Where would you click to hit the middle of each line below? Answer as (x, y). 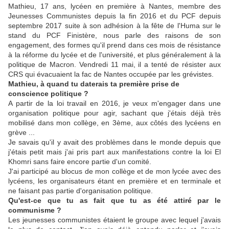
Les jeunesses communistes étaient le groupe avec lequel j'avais (114, 220)
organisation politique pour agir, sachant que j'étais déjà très (114, 113)
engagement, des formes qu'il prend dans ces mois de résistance (114, 45)
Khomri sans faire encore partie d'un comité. (80, 162)
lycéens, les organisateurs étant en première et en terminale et (114, 181)
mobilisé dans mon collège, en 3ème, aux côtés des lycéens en (114, 123)
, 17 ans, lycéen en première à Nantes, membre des (128, 6)
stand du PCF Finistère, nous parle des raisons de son (114, 36)
